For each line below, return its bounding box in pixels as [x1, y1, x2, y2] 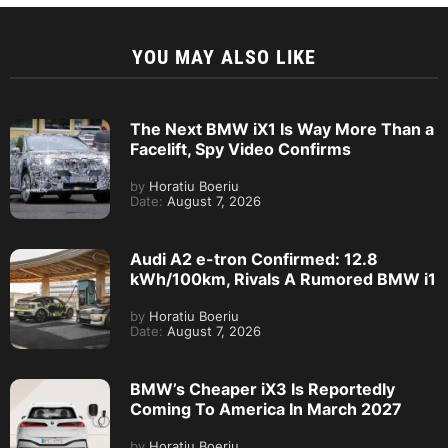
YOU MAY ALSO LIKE [132, 45, 316, 69]
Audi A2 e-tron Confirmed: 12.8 [130, 249, 378, 269]
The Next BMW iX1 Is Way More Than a [130, 119, 434, 139]
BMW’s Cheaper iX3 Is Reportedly [130, 379, 395, 399]
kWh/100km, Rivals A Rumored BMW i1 [130, 269, 436, 289]
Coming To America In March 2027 [130, 399, 402, 419]
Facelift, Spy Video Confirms [130, 139, 351, 159]
